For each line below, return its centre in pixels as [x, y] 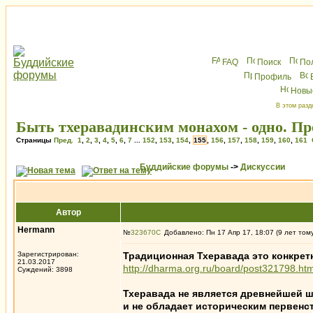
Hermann [36, 230]
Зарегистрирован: [48, 254]
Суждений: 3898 [45, 269]
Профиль [273, 77]
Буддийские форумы [184, 167]
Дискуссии [263, 167]
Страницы [35, 140]
